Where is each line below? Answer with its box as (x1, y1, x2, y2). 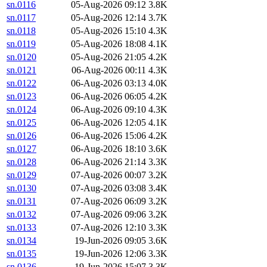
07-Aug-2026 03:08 (71, 183, 146, 194)
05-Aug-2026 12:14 (71, 13, 146, 23)
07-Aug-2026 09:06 (71, 209, 146, 220)
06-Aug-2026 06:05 (71, 91, 146, 102)
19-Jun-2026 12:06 (74, 249, 146, 259)
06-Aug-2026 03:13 (71, 78, 146, 89)
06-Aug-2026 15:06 (71, 131, 146, 141)
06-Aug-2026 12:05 (71, 117, 146, 128)
